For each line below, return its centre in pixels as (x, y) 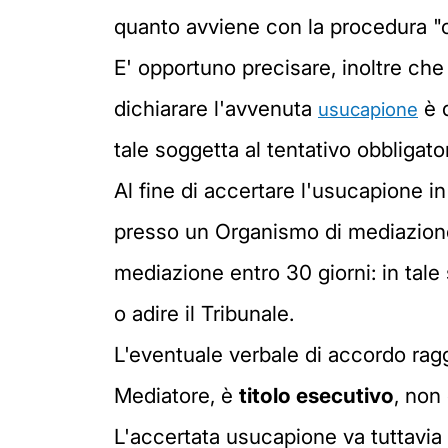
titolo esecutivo (316, 395)
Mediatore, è (176, 395)
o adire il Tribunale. (204, 313)
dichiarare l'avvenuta (216, 108)
